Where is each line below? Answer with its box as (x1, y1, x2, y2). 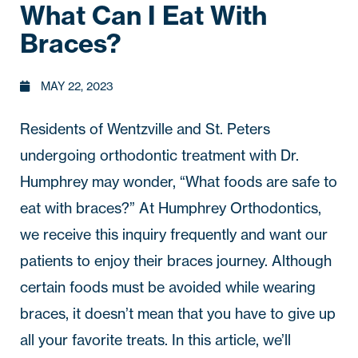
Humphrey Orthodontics (158, 199, 318, 218)
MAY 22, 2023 (38, 79, 113, 94)
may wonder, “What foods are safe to (88, 173, 337, 192)
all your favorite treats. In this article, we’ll (20, 331, 291, 350)
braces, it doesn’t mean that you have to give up (20, 304, 336, 324)
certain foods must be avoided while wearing (20, 278, 316, 297)
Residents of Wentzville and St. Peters (20, 120, 270, 139)
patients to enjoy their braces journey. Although (20, 252, 332, 271)
